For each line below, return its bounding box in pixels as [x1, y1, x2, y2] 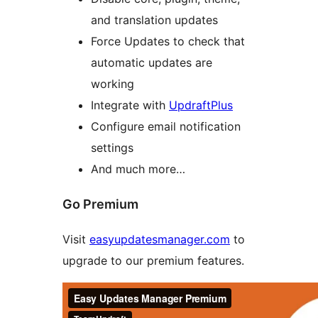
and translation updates [91, 13, 218, 28]
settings [91, 141, 133, 155]
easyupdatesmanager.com [89, 232, 230, 247]
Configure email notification [91, 119, 241, 134]
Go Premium [62, 197, 138, 212]
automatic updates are [91, 55, 212, 70]
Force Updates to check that [91, 34, 245, 49]
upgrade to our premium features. [62, 253, 244, 268]
